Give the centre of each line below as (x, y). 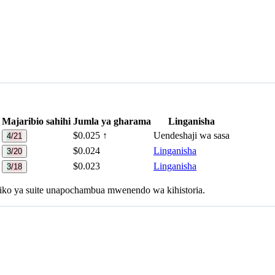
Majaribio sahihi (36, 122)
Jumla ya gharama (112, 122)
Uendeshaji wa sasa (192, 136)
